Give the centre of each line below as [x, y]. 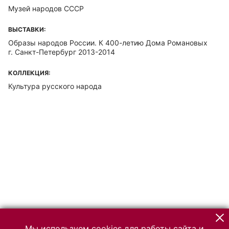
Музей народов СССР [46, 8]
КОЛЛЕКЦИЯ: [29, 73]
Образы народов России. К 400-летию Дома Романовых [108, 43]
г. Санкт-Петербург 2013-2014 [62, 52]
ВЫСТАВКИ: [27, 29]
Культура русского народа [55, 86]
